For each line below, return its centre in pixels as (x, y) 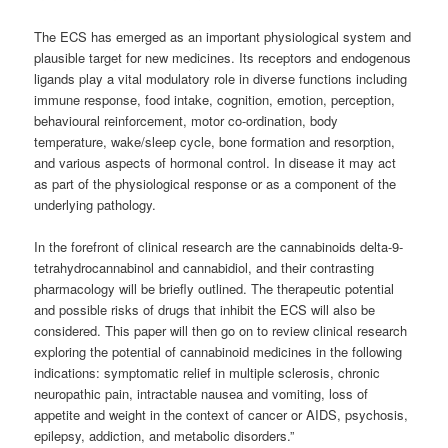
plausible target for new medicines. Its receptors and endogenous (223, 58)
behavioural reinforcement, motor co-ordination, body (186, 121)
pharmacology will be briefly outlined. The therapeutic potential (214, 289)
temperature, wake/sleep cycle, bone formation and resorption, (215, 142)
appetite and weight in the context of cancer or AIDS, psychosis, (221, 415)
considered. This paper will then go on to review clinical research (221, 331)
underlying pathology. (95, 205)
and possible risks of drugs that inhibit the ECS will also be (205, 310)
